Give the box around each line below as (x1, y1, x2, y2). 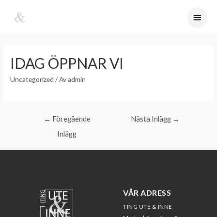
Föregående (50, 115, 91, 124)
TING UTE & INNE (123, 202, 173, 210)
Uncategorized (10, 75, 54, 84)
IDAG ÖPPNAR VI (10, 54, 124, 72)
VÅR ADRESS (123, 187, 171, 197)
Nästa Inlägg (131, 115, 173, 124)
